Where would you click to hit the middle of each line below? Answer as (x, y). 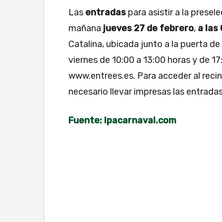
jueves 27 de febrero (148, 28)
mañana (86, 28)
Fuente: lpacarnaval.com (122, 121)
